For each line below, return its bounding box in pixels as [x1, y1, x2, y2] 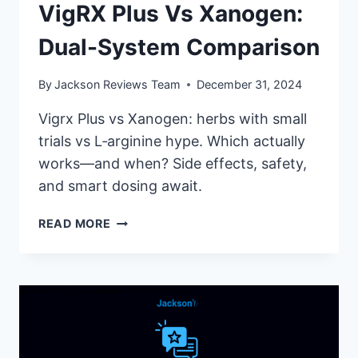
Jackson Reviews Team [54, 78, 181, 92]
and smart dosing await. [38, 177, 202, 195]
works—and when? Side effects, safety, [38, 155, 307, 173]
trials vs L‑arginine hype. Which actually [38, 133, 305, 150]
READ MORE [38, 217, 111, 231]
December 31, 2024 [197, 78, 303, 92]
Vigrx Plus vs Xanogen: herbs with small [38, 110, 307, 128]
